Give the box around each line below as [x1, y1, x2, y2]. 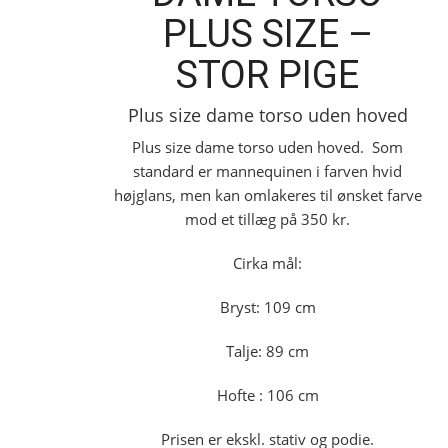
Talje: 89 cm [226, 341, 310, 361]
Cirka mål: [233, 253, 303, 273]
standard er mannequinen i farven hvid [133, 161, 403, 181]
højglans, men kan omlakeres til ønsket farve [113, 185, 422, 205]
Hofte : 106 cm [216, 385, 319, 405]
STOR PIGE [176, 53, 360, 97]
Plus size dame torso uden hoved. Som [132, 137, 404, 157]
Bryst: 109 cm [219, 297, 316, 317]
